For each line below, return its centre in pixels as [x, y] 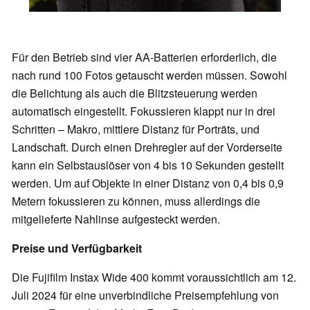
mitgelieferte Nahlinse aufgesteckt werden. [117, 219]
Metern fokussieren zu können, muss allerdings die [136, 201]
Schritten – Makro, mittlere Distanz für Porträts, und [136, 129]
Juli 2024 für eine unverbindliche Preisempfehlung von [145, 295]
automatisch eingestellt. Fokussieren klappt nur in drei [144, 111]
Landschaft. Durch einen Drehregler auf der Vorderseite [147, 147]
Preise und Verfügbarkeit [77, 248]
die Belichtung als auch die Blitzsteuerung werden [135, 93]
